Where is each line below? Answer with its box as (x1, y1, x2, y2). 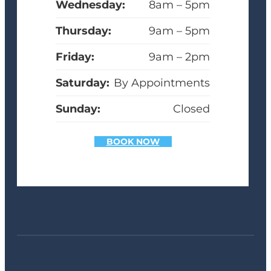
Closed (173, 102, 210, 116)
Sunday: (56, 102, 100, 116)
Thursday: (56, 24, 111, 38)
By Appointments (114, 76, 210, 90)
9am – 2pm (149, 50, 210, 64)
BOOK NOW (106, 136, 160, 148)
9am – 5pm (149, 24, 210, 38)
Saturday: (56, 76, 109, 90)
